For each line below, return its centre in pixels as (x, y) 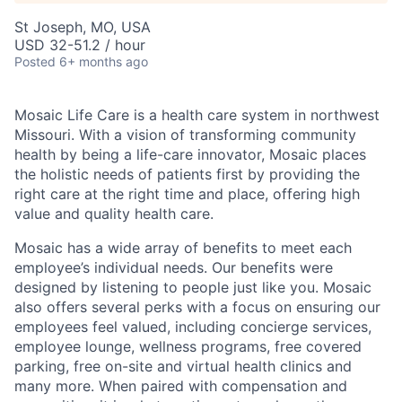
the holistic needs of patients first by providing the (187, 175)
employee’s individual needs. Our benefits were (174, 268)
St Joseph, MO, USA (83, 27)
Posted (35, 62)
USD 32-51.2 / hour (80, 45)
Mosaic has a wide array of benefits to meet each (183, 248)
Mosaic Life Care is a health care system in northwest (197, 115)
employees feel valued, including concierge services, (193, 327)
